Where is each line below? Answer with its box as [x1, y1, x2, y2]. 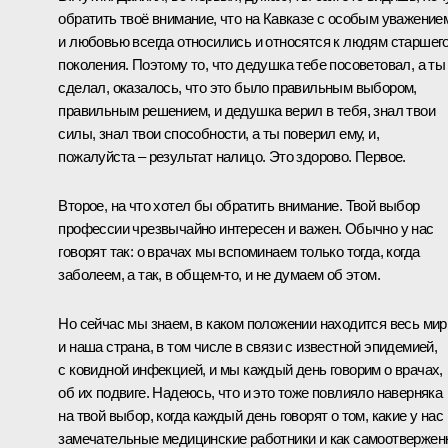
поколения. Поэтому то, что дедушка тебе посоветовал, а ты [58, 55, 446, 73]
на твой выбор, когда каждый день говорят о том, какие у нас [58, 406, 443, 424]
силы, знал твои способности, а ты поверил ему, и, [58, 124, 379, 142]
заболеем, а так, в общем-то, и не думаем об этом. [58, 265, 380, 283]
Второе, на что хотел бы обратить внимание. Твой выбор [58, 196, 420, 214]
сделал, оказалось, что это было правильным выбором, [58, 78, 417, 96]
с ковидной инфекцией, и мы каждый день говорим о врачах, [58, 360, 443, 378]
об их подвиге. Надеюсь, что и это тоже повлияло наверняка [58, 383, 443, 401]
